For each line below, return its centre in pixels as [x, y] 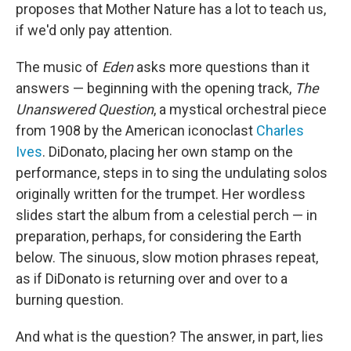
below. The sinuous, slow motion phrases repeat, [167, 257]
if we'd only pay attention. [94, 30]
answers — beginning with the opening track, [155, 88]
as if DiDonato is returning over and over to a [152, 279]
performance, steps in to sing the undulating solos [172, 173]
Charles [280, 130]
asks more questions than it [221, 67]
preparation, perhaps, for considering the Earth [159, 236]
